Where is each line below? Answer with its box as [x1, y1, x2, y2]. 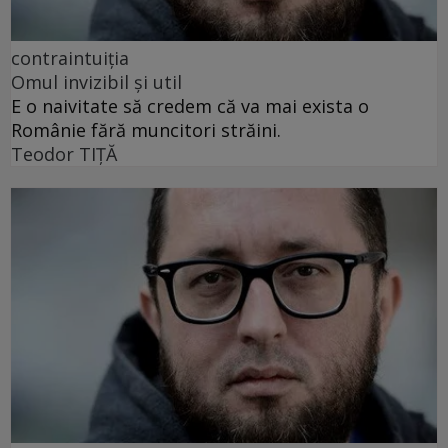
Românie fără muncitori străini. [11, 117, 281, 142]
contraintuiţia [11, 45, 129, 70]
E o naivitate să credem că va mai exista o [11, 93, 369, 118]
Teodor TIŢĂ [11, 141, 117, 166]
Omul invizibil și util [11, 69, 182, 94]
